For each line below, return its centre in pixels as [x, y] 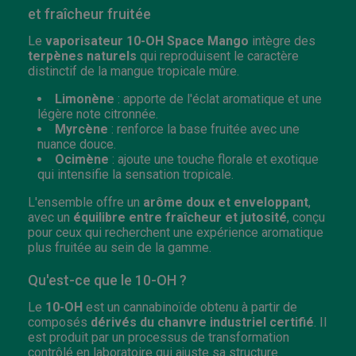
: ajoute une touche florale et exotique [214, 159]
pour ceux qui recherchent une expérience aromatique [176, 232]
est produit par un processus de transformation [159, 337]
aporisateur [89, 41]
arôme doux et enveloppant [226, 202]
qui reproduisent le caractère [218, 56]
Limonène [85, 99]
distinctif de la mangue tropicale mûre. [133, 71]
